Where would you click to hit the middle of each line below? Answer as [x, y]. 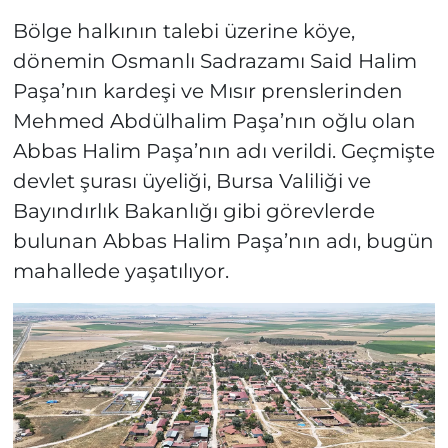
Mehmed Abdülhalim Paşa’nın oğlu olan [214, 121]
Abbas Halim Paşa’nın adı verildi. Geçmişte [223, 151]
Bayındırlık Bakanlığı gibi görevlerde [193, 211]
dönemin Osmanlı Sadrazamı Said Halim [214, 61]
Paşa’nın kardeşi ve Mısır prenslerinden [207, 91]
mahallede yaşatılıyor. [120, 271]
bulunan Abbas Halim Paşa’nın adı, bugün [223, 241]
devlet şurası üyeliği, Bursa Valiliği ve [191, 181]
